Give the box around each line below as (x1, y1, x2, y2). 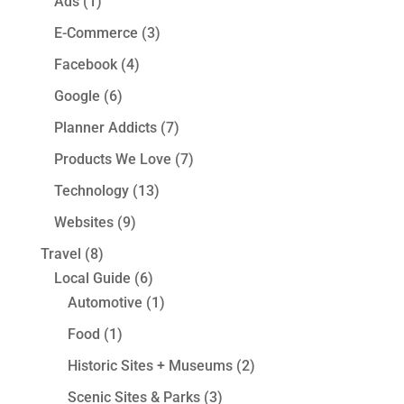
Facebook (53, 56, 117, 73)
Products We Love (53, 151, 171, 168)
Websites (53, 214, 114, 231)
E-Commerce (53, 24, 138, 41)
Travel (40, 245, 81, 262)
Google (53, 87, 100, 105)
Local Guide (53, 270, 131, 287)
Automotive (67, 294, 142, 311)
